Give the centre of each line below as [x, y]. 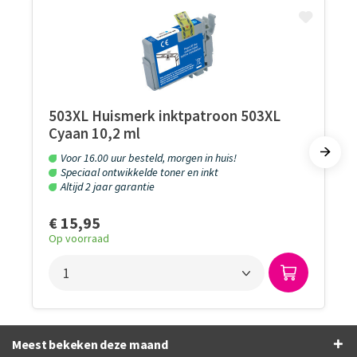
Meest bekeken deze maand [90, 344]
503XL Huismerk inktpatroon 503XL [165, 116]
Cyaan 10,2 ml [94, 133]
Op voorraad [79, 238]
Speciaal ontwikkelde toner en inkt [139, 172]
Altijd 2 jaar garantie [108, 186]
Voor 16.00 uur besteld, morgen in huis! [149, 158]
